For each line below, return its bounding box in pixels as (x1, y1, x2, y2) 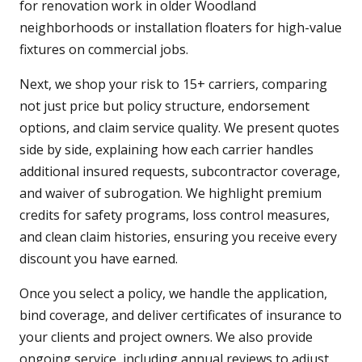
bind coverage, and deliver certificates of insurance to (19, 306, 342, 325)
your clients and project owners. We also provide (19, 328, 313, 347)
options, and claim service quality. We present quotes (19, 119, 339, 137)
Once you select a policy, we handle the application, (19, 284, 327, 303)
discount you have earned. (19, 250, 178, 268)
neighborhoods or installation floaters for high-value (19, 19, 342, 37)
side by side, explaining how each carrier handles (19, 141, 314, 159)
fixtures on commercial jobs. (19, 40, 188, 59)
